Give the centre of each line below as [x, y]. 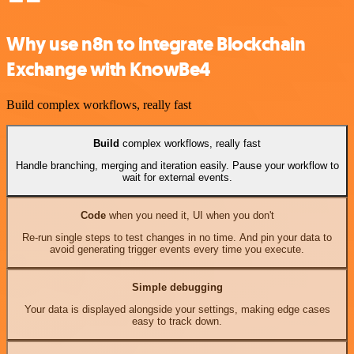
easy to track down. [177, 322]
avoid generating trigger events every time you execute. [177, 250]
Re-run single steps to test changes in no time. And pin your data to [177, 238]
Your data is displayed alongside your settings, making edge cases [177, 310]
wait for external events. [177, 178]
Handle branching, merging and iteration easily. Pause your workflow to [177, 166]
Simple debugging [177, 287]
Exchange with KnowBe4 [108, 69]
